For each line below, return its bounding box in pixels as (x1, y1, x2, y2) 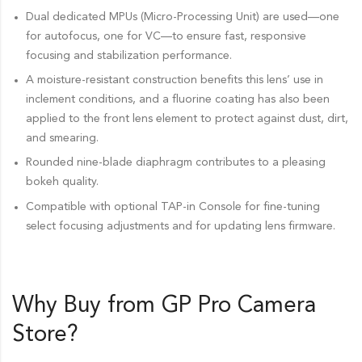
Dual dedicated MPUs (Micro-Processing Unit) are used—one (25, 11, 339, 23)
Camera (238, 294, 316, 318)
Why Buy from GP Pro (12, 294, 238, 318)
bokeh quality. (25, 176, 99, 188)
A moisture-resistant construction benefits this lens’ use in (25, 74, 323, 86)
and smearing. (25, 133, 99, 145)
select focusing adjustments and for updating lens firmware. (25, 220, 335, 232)
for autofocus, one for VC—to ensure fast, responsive (25, 30, 306, 42)
